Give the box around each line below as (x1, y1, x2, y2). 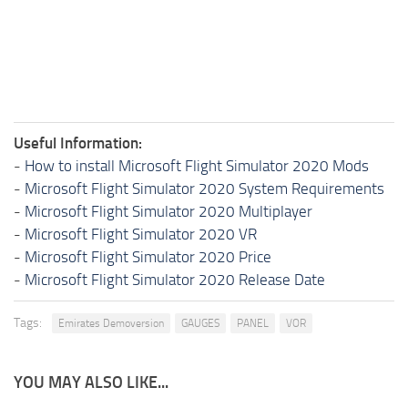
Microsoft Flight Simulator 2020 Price (25, 247, 271, 266)
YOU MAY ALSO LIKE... (14, 372, 168, 393)
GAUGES (181, 316, 219, 330)
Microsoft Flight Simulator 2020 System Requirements (25, 178, 384, 198)
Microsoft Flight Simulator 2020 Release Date (25, 270, 325, 289)
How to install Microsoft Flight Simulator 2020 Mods (25, 156, 369, 175)
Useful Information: (14, 133, 142, 152)
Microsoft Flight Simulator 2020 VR (25, 224, 257, 243)
